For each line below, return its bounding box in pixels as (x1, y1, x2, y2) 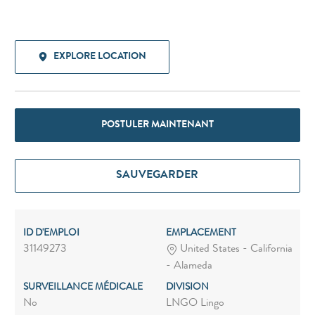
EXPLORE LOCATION (53, 51, 146, 62)
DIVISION (165, 283, 209, 293)
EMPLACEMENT (165, 228, 236, 238)
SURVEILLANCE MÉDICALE (22, 283, 143, 293)
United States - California (176, 244, 292, 256)
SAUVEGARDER (116, 169, 199, 181)
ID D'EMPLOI (22, 228, 79, 238)
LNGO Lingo (165, 298, 224, 310)
